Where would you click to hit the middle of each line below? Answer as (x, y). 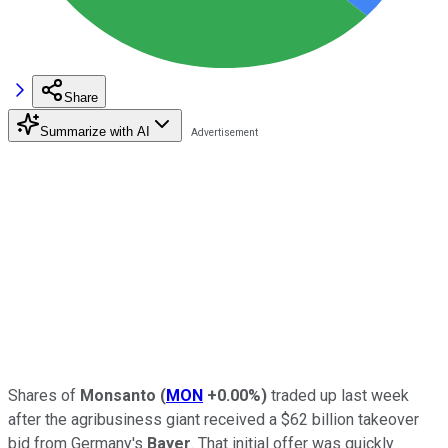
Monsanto (118, 395)
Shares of (44, 395)
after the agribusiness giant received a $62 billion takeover (213, 419)
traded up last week (338, 395)
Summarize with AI (95, 131)
